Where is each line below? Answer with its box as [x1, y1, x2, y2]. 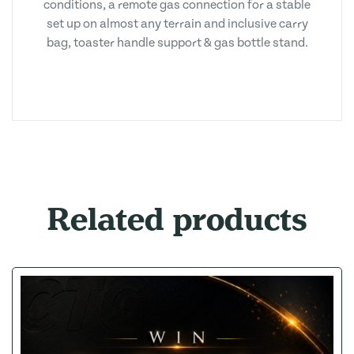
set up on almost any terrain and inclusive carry [46, 17, 308, 31]
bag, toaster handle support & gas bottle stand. [46, 36, 308, 50]
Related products [47, 199, 307, 239]
